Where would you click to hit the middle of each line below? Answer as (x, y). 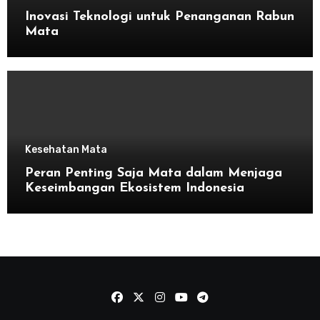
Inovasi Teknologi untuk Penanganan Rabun (159, 16)
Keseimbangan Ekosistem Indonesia (134, 188)
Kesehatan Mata (66, 149)
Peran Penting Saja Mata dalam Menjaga (153, 173)
